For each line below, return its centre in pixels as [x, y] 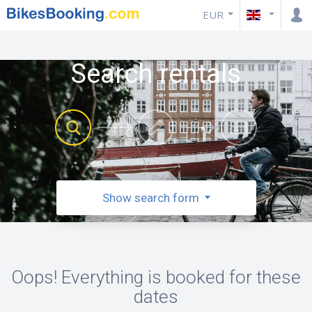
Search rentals [156, 74]
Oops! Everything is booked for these [156, 277]
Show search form [150, 198]
